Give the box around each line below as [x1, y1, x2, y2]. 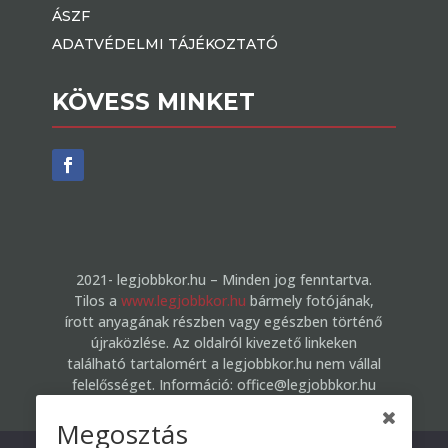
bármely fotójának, [245, 291, 374, 311]
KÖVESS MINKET [52, 88, 256, 117]
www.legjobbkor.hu [120, 291, 246, 311]
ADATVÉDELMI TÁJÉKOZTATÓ [52, 35, 279, 54]
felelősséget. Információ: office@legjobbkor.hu [71, 375, 376, 395]
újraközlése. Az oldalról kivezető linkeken [90, 333, 357, 353]
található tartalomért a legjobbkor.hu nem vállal [66, 354, 381, 374]
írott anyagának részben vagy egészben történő [65, 312, 383, 332]
